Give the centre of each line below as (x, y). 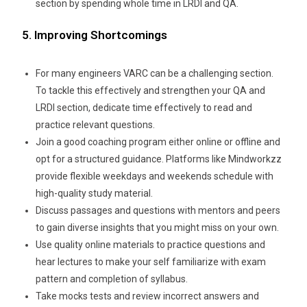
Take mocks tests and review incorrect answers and (148, 296)
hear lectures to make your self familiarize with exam (151, 262)
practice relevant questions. (97, 125)
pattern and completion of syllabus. (113, 279)
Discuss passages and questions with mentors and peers (158, 211)
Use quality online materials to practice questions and (151, 245)
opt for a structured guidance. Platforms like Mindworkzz (159, 159)
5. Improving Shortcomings (95, 35)
